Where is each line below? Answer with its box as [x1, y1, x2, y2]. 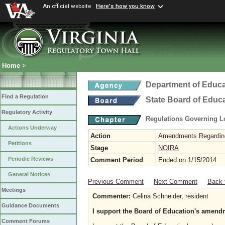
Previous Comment [88, 178, 144, 185]
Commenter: [92, 192, 131, 200]
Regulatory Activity [2, 109, 52, 116]
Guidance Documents [2, 202, 59, 209]
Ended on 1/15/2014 [158, 156, 216, 164]
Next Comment [154, 178, 197, 185]
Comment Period [90, 156, 143, 164]
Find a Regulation [2, 93, 49, 100]
